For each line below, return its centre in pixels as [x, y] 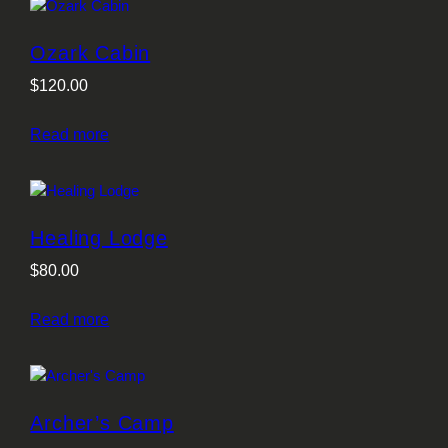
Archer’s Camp [102, 422]
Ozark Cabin [90, 53]
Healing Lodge [99, 237]
